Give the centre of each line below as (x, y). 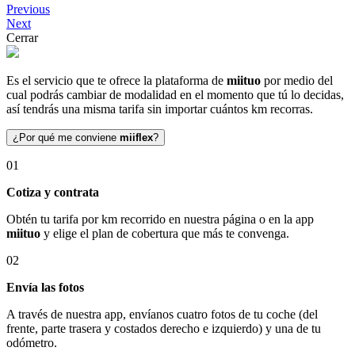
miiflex (136, 137)
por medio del (297, 80)
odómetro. (32, 343)
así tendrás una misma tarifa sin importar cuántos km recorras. (160, 109)
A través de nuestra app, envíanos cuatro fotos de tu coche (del (162, 314)
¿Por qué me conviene (66, 137)
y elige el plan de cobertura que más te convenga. (165, 233)
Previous (28, 9)
